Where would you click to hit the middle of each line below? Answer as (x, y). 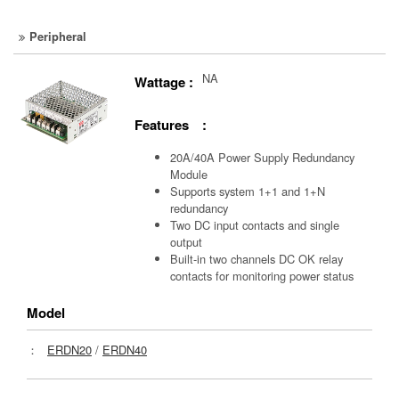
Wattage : (164, 82)
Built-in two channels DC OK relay (257, 259)
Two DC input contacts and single (255, 225)
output (187, 242)
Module (189, 175)
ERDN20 (69, 350)
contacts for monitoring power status (262, 276)
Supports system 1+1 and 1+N (248, 191)
